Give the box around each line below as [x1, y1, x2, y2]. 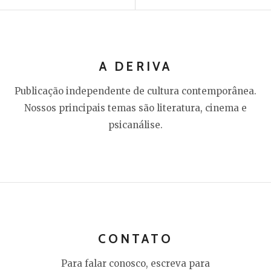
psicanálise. [108, 119, 163, 131]
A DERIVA [99, 58, 172, 74]
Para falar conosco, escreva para [61, 257, 210, 269]
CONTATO [97, 230, 174, 246]
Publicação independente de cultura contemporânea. [15, 85, 256, 97]
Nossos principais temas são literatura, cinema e [24, 102, 247, 114]
